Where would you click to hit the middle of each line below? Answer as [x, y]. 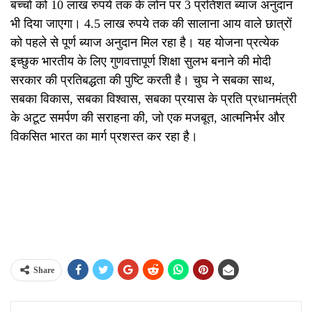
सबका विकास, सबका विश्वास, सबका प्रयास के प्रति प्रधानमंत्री [154, 99]
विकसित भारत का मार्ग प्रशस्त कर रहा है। [104, 136]
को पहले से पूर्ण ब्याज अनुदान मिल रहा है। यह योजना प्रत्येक [145, 42]
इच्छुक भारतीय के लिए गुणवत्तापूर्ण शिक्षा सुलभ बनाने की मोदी [141, 61]
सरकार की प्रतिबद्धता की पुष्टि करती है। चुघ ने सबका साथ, [143, 80]
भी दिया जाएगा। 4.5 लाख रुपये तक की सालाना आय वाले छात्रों [151, 23]
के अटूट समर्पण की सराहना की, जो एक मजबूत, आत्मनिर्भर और [148, 117]
